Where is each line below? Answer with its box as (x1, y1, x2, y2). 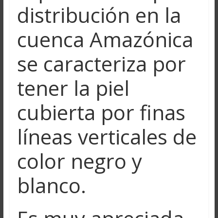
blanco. (17, 171, 86, 199)
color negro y (17, 146, 142, 175)
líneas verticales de (17, 122, 197, 150)
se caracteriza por (17, 49, 186, 77)
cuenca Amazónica (17, 25, 193, 53)
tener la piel (17, 73, 129, 102)
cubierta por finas (17, 98, 185, 126)
